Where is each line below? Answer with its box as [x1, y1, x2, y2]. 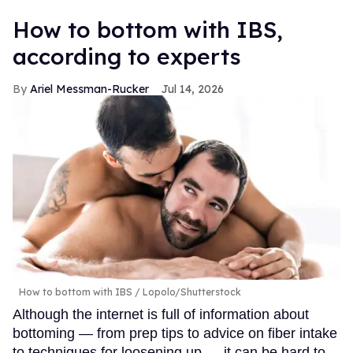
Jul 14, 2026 [162, 81, 224, 96]
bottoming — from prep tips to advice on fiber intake [13, 325, 337, 341]
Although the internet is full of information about [13, 306, 309, 322]
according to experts [13, 42, 241, 70]
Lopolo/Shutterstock [140, 285, 241, 298]
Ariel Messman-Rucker [30, 81, 149, 96]
